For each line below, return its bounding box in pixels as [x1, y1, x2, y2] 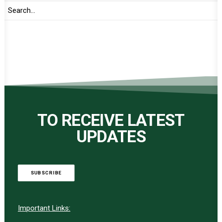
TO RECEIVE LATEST [37, 111, 185, 130]
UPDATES [76, 127, 146, 146]
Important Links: [18, 204, 70, 213]
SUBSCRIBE [30, 170, 62, 176]
